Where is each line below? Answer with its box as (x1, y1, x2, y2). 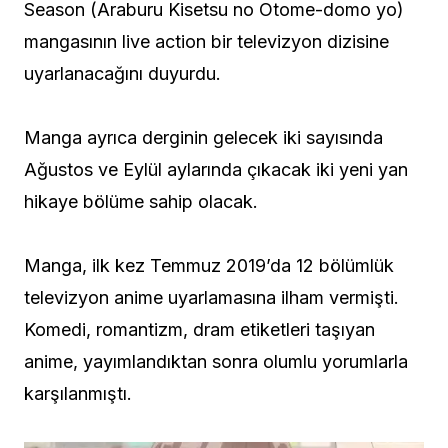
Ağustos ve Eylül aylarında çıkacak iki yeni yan (24, 159, 408, 181)
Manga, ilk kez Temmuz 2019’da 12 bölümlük (24, 255, 394, 277)
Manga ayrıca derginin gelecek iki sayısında (24, 127, 383, 149)
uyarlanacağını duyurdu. (24, 63, 221, 85)
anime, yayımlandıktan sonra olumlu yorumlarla (24, 351, 408, 373)
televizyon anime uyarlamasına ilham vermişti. (24, 287, 399, 309)
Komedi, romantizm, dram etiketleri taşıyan (24, 319, 375, 341)
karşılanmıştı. (24, 383, 132, 405)
